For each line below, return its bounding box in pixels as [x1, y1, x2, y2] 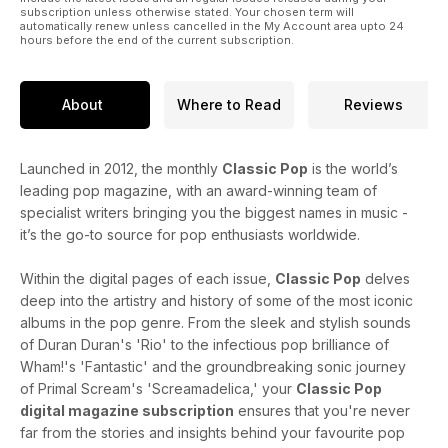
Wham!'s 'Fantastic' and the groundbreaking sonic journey [20, 357, 406, 375]
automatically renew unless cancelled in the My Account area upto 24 [20, 18, 404, 33]
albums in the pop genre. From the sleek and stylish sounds [20, 313, 411, 331]
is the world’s [308, 159, 398, 177]
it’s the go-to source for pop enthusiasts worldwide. [20, 225, 360, 243]
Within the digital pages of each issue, [20, 269, 275, 287]
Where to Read [177, 96, 281, 114]
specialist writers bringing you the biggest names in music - [20, 203, 408, 221]
